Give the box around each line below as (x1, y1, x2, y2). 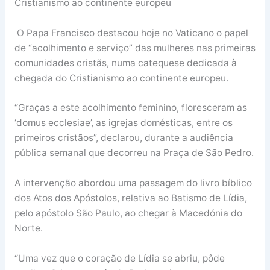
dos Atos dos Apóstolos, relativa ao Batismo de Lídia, (14, 192, 247, 204)
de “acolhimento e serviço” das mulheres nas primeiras (14, 42, 256, 54)
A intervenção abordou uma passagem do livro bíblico (14, 177, 252, 189)
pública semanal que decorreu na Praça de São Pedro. (14, 147, 254, 159)
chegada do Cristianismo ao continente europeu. (14, 72, 228, 84)
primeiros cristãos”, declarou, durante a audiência (14, 132, 233, 144)
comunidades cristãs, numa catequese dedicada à (14, 57, 237, 69)
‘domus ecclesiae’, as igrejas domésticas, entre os (14, 117, 233, 129)
